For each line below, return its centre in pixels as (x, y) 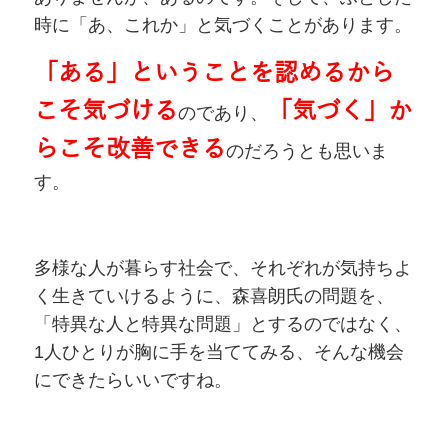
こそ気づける (105, 111)
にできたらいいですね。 (132, 380)
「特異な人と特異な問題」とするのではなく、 (222, 324)
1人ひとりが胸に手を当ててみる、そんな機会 (218, 352)
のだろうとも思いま (306, 151)
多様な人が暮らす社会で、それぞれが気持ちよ (222, 268)
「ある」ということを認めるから (213, 73)
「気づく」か (339, 111)
